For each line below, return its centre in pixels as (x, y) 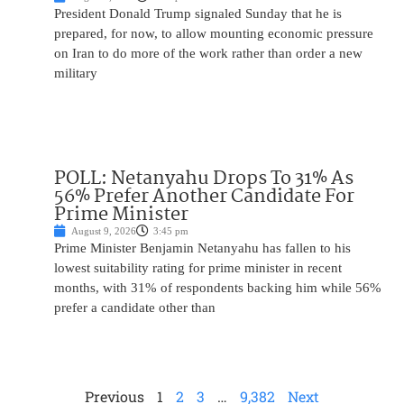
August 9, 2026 (104, 230)
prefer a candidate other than (135, 307)
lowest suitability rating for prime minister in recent (198, 267)
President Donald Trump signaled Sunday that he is (198, 13)
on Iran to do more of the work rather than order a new (208, 53)
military (76, 73)
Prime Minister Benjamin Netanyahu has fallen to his (202, 248)
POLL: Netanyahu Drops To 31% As (204, 178)
